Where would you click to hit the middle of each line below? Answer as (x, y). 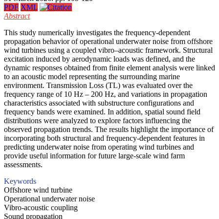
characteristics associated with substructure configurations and (99, 103)
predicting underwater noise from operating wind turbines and (99, 147)
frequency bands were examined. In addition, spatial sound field (102, 111)
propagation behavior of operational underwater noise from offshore (108, 41)
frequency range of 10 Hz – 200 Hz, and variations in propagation (106, 94)
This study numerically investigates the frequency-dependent (97, 32)
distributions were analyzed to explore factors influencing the (98, 120)
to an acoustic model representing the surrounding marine (92, 76)
